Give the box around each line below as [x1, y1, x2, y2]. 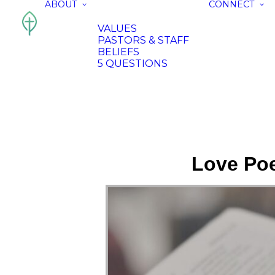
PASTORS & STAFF [98, 34, 189, 46]
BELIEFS [98, 46, 139, 58]
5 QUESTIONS [98, 58, 168, 69]
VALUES [98, 23, 137, 34]
